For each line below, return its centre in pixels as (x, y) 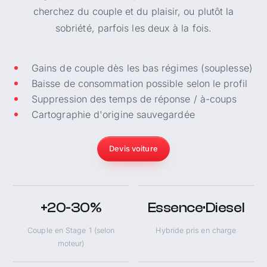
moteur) (71, 244)
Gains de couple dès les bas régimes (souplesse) (142, 68)
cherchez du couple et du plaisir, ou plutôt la (133, 11)
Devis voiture (133, 149)
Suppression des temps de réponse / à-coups (134, 99)
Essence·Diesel (196, 208)
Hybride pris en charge (196, 231)
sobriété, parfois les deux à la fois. (133, 28)
